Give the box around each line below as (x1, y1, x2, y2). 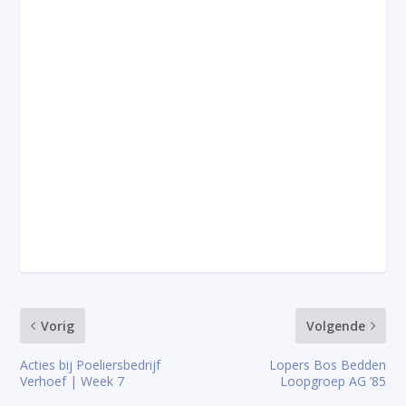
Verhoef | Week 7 (20, 372, 125, 391)
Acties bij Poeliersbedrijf (20, 356, 161, 374)
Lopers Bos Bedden (268, 356, 386, 374)
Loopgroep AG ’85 (279, 372, 386, 391)
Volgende (305, 317, 365, 335)
